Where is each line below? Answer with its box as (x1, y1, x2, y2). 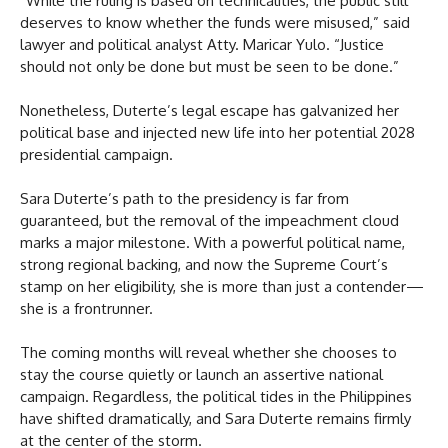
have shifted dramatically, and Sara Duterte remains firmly (20, 408, 411, 428)
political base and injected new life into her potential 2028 (20, 122, 415, 142)
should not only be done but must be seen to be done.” (20, 56, 399, 76)
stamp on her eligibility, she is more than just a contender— (20, 276, 424, 296)
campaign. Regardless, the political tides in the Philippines (20, 386, 412, 406)
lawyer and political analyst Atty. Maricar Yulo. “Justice (20, 34, 384, 54)
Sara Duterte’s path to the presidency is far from (20, 188, 349, 208)
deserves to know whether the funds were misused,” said (20, 12, 410, 32)
